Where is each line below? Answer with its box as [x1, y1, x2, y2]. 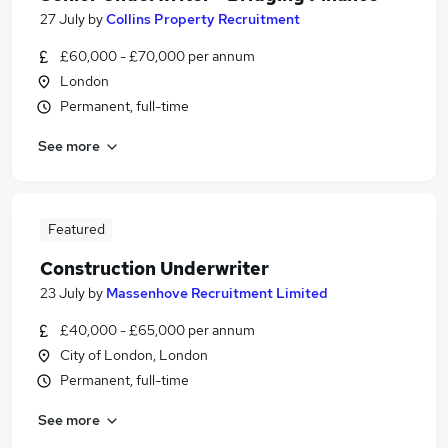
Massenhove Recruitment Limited [106, 284, 328, 302]
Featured [47, 220, 105, 238]
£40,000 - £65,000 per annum [60, 321, 255, 339]
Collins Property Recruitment [106, 10, 300, 28]
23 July [40, 284, 85, 302]
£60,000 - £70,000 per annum [60, 47, 255, 65]
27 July [40, 10, 85, 28]
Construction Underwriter [40, 257, 269, 280]
